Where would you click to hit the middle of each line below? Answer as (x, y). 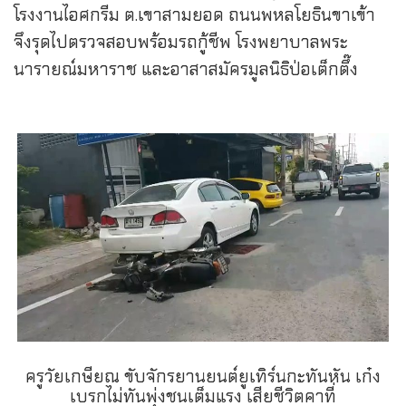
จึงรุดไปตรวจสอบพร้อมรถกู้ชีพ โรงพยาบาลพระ (181, 42)
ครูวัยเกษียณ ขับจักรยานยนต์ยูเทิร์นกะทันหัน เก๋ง (203, 377)
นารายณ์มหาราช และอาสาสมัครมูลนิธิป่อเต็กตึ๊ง (186, 69)
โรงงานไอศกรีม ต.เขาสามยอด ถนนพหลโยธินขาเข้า (194, 14)
